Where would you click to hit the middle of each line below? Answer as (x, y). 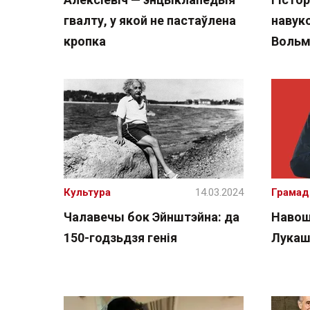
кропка (85, 41)
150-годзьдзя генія (120, 238)
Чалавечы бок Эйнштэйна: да (152, 217)
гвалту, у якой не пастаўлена (150, 20)
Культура (87, 192)
